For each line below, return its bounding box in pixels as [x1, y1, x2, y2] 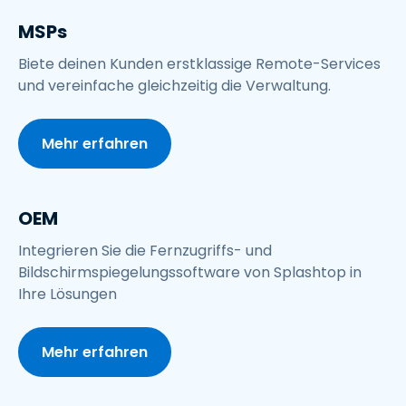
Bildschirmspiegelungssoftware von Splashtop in [18, 262, 362, 283]
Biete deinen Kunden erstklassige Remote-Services [18, 53, 381, 74]
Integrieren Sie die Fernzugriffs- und [18, 240, 272, 261]
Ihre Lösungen [18, 284, 117, 304]
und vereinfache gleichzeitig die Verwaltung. [18, 75, 331, 96]
